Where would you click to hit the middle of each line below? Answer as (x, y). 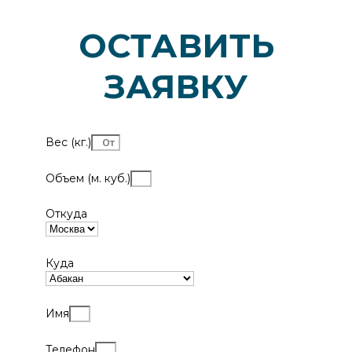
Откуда (66, 214)
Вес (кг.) (68, 143)
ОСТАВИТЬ (176, 46)
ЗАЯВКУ (176, 87)
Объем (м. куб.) (88, 179)
